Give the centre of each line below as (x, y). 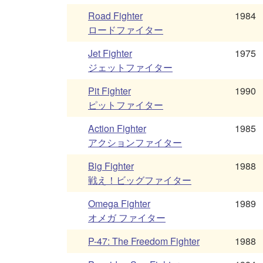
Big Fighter (111, 166)
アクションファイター (135, 143)
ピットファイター (126, 105)
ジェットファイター (130, 68)
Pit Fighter (109, 91)
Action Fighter (117, 129)
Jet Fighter (110, 53)
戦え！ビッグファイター (140, 180)
